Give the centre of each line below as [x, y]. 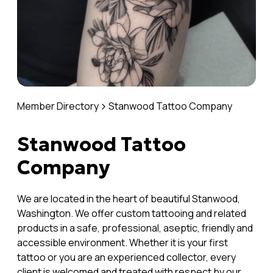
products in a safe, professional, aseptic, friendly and [135, 228]
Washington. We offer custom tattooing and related [132, 213]
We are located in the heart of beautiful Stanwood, [129, 198]
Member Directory [58, 106]
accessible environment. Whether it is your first [122, 242]
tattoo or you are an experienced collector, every [126, 257]
